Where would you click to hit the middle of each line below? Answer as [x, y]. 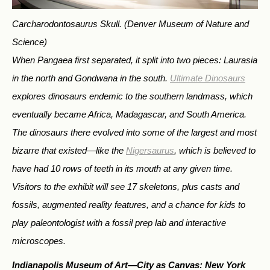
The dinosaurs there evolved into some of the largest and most [134, 132]
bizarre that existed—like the [69, 150]
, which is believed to [215, 150]
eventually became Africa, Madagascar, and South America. [129, 114]
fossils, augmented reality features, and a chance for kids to [129, 204]
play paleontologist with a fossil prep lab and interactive [119, 222]
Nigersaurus [150, 150]
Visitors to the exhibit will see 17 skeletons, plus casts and [126, 186]
